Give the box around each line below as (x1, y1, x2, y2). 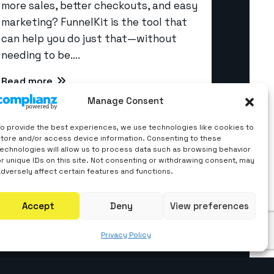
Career (76, 95, 109, 109)
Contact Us (76, 116, 133, 130)
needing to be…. (1, 48, 80, 62)
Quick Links (64, 37, 146, 57)
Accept (21, 199, 54, 212)
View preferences (169, 199, 249, 212)
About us (76, 73, 121, 87)
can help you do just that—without (1, 31, 177, 45)
